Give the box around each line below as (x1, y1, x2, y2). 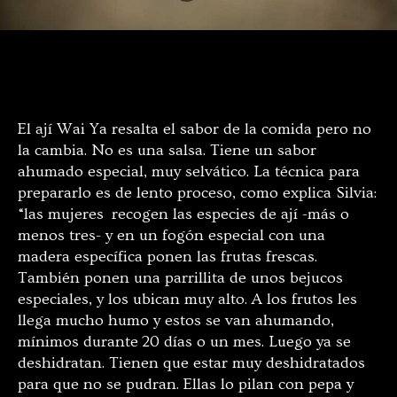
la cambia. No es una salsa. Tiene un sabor (18, 140, 316, 160)
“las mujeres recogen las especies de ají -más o (18, 204, 349, 223)
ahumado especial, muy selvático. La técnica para (18, 161, 360, 181)
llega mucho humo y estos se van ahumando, (18, 310, 334, 330)
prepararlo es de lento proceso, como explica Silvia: (18, 183, 377, 202)
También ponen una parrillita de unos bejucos (18, 268, 343, 287)
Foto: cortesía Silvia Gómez (128, 40, 269, 55)
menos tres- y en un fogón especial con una (18, 225, 325, 245)
